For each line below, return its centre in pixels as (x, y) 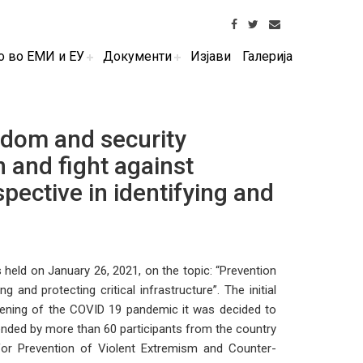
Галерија (267, 56)
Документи (137, 56)
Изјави (211, 56)
